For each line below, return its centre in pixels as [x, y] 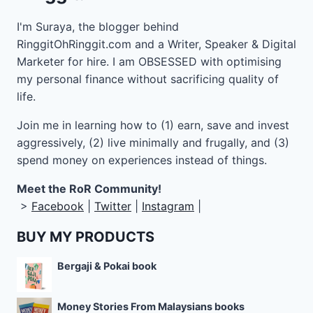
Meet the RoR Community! [89, 189]
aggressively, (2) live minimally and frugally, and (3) [153, 143]
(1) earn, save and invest [223, 125]
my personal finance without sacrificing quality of [148, 79]
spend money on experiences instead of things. [142, 160]
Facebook [58, 206]
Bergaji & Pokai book [107, 266]
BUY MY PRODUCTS [86, 237]
